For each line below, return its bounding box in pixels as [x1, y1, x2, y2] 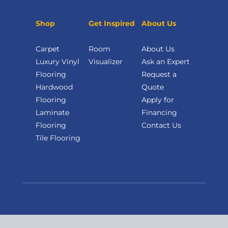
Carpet [36, 44, 60, 54]
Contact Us [141, 121, 181, 130]
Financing [141, 108, 177, 118]
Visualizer [89, 57, 123, 67]
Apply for [141, 95, 174, 105]
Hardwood [36, 82, 73, 92]
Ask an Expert [141, 57, 190, 67]
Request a [141, 70, 177, 79]
